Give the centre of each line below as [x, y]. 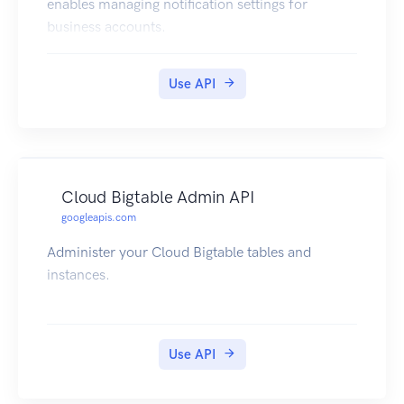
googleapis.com [99, 218]
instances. [78, 275]
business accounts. [106, 27]
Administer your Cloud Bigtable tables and [179, 252]
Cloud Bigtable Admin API [158, 197]
